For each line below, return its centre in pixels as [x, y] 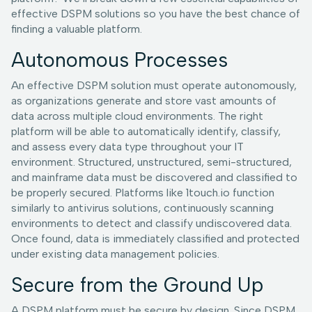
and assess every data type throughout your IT [127, 147]
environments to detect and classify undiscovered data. [151, 224]
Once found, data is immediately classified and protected [155, 239]
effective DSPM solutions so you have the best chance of [156, 14]
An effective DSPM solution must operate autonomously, [154, 86]
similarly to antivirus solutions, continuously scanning [142, 208]
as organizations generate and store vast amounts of [144, 101]
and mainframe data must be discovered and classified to [154, 178]
